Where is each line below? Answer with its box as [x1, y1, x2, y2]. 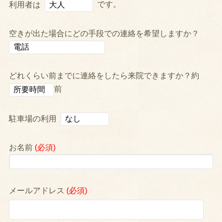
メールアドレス [9, 186, 67, 195]
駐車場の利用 [9, 114, 61, 123]
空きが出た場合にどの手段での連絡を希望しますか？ [9, 29, 200, 38]
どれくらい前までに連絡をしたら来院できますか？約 [9, 71, 200, 80]
